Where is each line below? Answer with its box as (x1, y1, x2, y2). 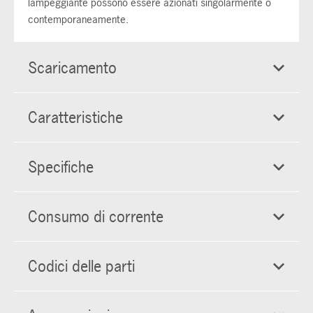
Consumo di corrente (28, 206, 163, 227)
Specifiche (28, 156, 94, 177)
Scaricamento (28, 57, 117, 78)
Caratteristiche (28, 107, 123, 128)
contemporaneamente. (28, 13, 129, 27)
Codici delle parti (28, 256, 135, 277)
